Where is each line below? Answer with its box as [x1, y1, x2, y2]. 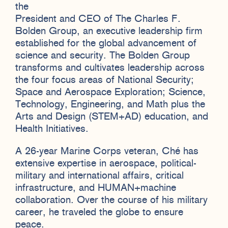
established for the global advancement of [15, 38, 196, 49]
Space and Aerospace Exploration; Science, [15, 87, 206, 98]
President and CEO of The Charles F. [15, 14, 181, 24]
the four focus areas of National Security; [15, 75, 194, 85]
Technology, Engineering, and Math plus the [15, 99, 205, 110]
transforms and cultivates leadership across [15, 63, 205, 73]
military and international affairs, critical [15, 170, 184, 181]
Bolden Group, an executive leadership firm [15, 26, 203, 37]
